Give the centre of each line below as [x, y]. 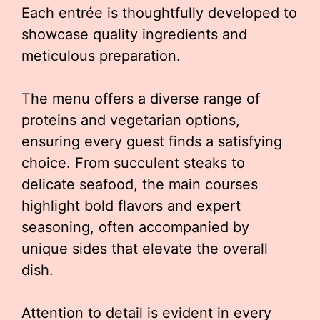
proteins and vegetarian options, [131, 120]
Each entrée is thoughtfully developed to [159, 13]
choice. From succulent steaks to [133, 163]
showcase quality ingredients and [134, 34]
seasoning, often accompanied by [135, 227]
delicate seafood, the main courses [140, 184]
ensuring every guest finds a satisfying [152, 141]
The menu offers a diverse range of [141, 99]
